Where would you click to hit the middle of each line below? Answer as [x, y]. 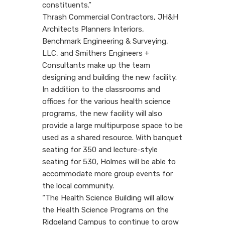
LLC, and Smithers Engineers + [96, 53]
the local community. [78, 186]
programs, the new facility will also [102, 113]
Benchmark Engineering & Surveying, [105, 41]
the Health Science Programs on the [105, 210]
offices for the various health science [106, 101]
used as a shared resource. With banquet [112, 137]
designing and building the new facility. [109, 77]
